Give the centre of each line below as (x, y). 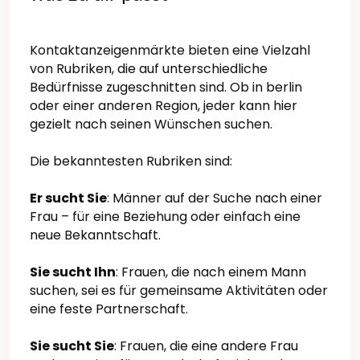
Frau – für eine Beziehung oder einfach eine (165, 217)
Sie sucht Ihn (73, 272)
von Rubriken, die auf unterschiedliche (149, 69)
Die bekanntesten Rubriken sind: (131, 162)
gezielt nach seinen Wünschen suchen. (151, 125)
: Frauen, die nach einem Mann (211, 272)
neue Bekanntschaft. (95, 235)
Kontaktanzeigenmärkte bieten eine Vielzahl (170, 51)
